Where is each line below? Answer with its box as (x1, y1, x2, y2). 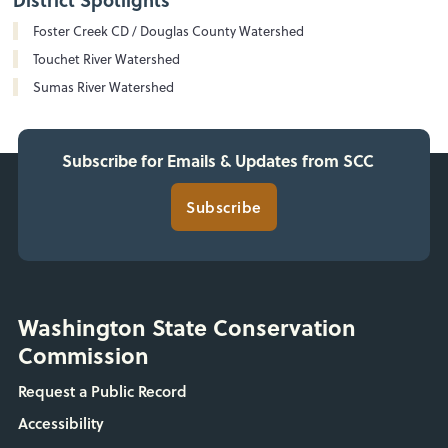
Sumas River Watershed (33, 77, 175, 96)
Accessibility (17, 412, 104, 435)
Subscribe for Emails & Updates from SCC (62, 149, 375, 173)
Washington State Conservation (17, 311, 356, 344)
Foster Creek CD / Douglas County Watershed (33, 21, 305, 40)
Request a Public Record (17, 380, 187, 403)
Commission (17, 339, 149, 372)
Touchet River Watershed (33, 49, 181, 68)
